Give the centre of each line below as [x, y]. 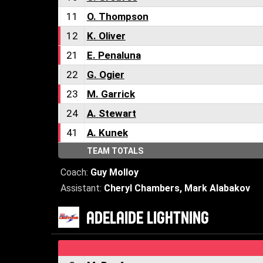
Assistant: [82, 188]
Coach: [75, 172]
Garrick [118, 94]
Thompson [123, 16]
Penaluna [119, 55]
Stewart [117, 113]
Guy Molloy [114, 172]
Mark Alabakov [217, 188]
